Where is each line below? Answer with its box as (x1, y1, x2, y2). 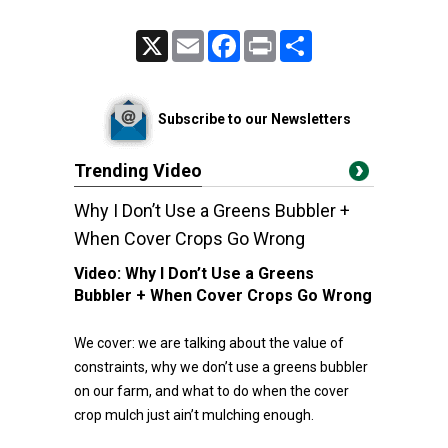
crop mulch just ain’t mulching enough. (74, 407, 314, 423)
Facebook (240, 31, 293, 45)
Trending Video (74, 160, 202, 181)
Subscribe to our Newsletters (157, 110, 351, 127)
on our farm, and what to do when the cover (74, 383, 349, 399)
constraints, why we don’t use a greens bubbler (74, 359, 368, 375)
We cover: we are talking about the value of (74, 335, 344, 351)
